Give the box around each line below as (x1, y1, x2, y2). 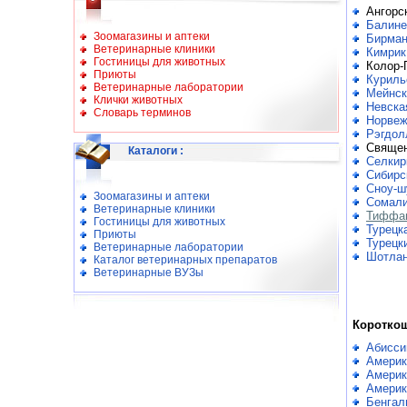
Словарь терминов (94, 106, 191, 119)
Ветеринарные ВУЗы (94, 266, 203, 279)
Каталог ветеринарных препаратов (94, 253, 277, 266)
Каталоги (128, 144, 177, 157)
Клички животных (94, 94, 183, 106)
